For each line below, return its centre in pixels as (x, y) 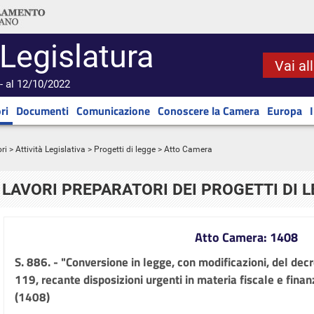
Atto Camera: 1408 (246, 237)
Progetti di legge (125, 149)
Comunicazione (113, 111)
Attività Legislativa (50, 149)
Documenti (42, 111)
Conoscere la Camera (209, 111)
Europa (285, 111)
